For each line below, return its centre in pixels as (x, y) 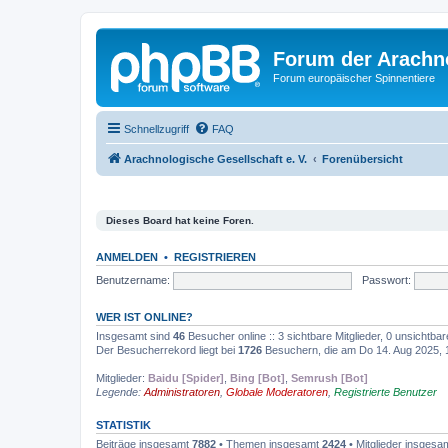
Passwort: (386, 279)
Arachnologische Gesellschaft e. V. (215, 158)
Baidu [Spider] (186, 378)
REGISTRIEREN (215, 257)
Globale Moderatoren (277, 392)
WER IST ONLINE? (144, 317)
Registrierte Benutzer (385, 392)
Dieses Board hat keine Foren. (180, 220)
